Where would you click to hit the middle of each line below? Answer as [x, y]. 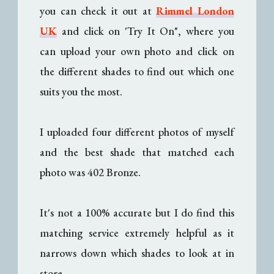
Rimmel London [195, 10]
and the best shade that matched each [137, 152]
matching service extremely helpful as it [137, 232]
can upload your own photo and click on [137, 51]
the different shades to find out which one [137, 71]
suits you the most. [83, 91]
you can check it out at [98, 10]
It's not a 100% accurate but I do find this [137, 212]
